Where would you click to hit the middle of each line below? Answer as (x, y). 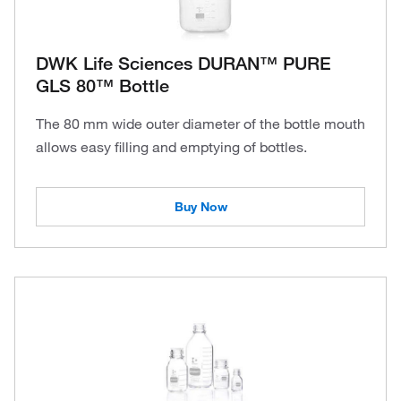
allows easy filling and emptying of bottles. (171, 147)
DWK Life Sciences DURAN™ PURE (183, 64)
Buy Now (200, 207)
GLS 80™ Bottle (102, 86)
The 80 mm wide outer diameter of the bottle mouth (200, 124)
